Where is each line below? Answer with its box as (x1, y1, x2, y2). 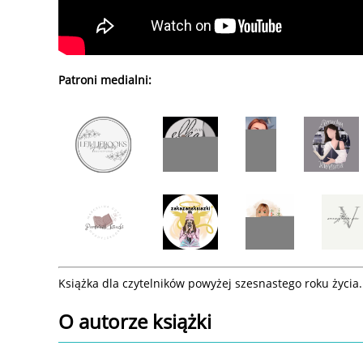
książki (152, 307, 211, 335)
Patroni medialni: (58, 72, 152, 88)
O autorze (58, 307, 152, 335)
